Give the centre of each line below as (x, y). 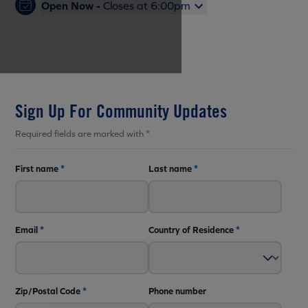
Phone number (177, 291)
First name (37, 169)
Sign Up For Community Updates (121, 111)
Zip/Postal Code (48, 291)
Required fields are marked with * (82, 134)
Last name (170, 169)
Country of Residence (191, 230)
